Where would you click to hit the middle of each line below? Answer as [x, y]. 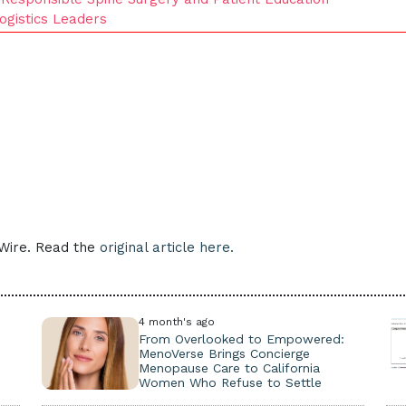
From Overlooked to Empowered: [241, 339]
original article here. [167, 247]
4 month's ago [176, 322]
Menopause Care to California [229, 368]
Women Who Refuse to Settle [230, 382]
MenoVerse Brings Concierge [224, 353]
